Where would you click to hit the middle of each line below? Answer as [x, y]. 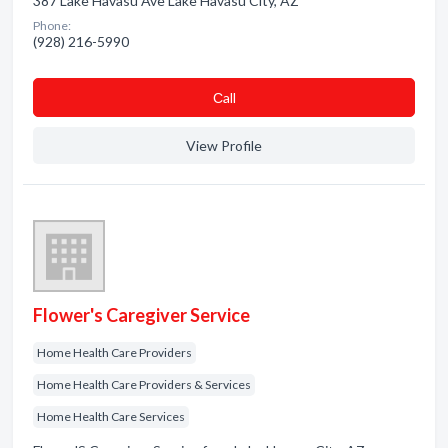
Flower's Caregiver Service [141, 315]
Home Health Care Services [111, 416]
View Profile [224, 145]
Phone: [52, 25]
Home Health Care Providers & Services [144, 384]
